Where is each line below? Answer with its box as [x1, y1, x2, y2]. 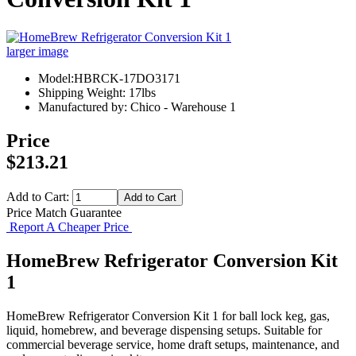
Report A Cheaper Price [6, 220, 132, 234]
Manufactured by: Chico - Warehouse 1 [38, 100, 236, 114]
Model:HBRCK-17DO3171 [38, 72, 180, 86]
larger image [6, 44, 68, 59]
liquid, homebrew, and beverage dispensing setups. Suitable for [6, 323, 322, 337]
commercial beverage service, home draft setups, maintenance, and [6, 337, 339, 351]
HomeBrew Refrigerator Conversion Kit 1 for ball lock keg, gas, [6, 308, 330, 323]
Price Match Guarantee [6, 206, 122, 220]
